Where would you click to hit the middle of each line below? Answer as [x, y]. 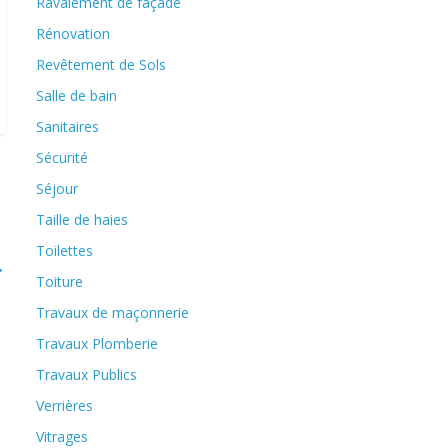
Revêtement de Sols [101, 64]
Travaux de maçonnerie [112, 312]
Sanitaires [67, 126]
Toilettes [64, 250]
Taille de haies [82, 219]
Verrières [64, 405]
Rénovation [73, 33]
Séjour [57, 188]
